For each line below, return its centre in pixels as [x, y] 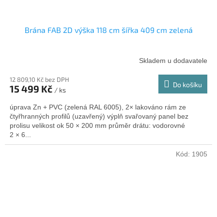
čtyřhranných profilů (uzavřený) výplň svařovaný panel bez [99, 116]
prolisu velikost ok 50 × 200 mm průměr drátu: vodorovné [97, 126]
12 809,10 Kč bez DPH [39, 80]
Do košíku [187, 85]
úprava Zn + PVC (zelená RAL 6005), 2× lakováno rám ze [98, 107]
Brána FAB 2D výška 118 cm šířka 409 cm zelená [108, 30]
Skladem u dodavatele [173, 60]
